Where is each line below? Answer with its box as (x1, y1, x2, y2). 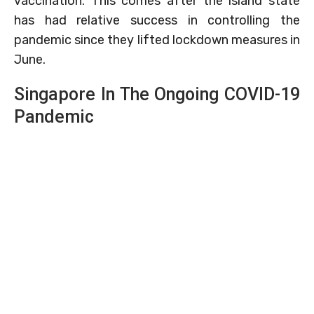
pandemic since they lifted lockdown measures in (14, 32, 300, 48)
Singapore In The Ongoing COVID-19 (14, 83, 300, 104)
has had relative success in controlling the (14, 12, 300, 28)
